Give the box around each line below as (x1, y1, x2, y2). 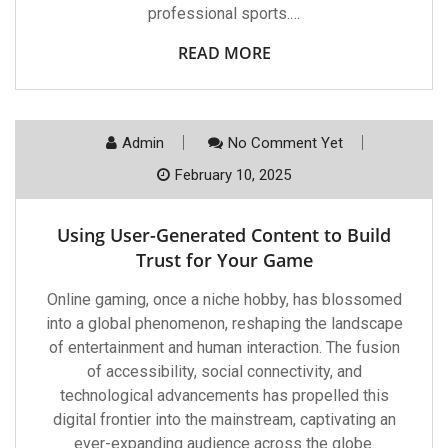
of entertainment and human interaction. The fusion (48, 338, 400, 357)
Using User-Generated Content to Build (57, 223, 391, 247)
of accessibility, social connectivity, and (86, 362, 362, 381)
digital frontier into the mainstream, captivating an (52, 410, 396, 429)
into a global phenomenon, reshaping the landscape (45, 314, 403, 333)
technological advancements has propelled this (59, 386, 389, 405)
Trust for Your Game (135, 248, 313, 272)
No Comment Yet (227, 134, 343, 152)
